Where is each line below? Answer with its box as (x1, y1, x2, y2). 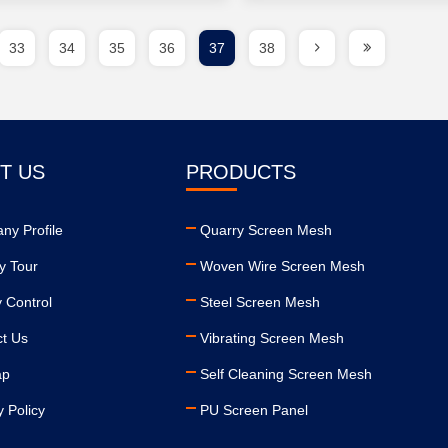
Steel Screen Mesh (199, 294, 320, 310)
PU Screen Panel (199, 402, 308, 418)
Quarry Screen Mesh (199, 222, 332, 238)
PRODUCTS (185, 161, 296, 183)
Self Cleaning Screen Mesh (199, 366, 372, 382)
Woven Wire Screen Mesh (199, 258, 365, 274)
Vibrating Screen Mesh (199, 330, 344, 346)
